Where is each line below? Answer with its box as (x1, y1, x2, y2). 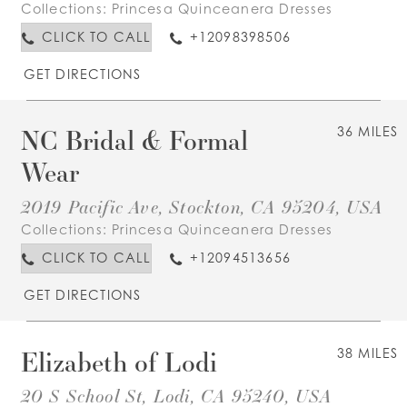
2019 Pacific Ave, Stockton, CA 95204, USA (20, 194, 383, 218)
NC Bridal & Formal (20, 123, 248, 158)
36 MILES (336, 124, 399, 140)
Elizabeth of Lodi (20, 343, 217, 379)
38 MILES (336, 344, 399, 361)
